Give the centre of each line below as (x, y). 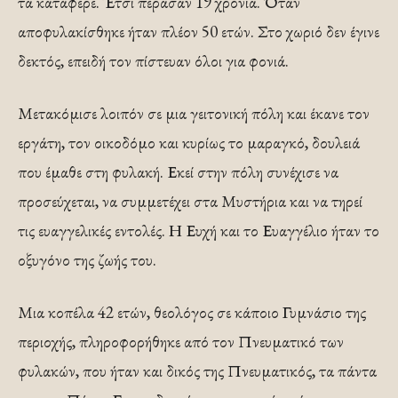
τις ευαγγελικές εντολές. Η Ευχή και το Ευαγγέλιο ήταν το (199, 230)
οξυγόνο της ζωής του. (87, 259)
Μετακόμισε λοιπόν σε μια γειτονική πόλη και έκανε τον (194, 113)
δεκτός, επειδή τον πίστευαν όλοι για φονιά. (153, 60)
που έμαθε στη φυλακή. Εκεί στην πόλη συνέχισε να (178, 171)
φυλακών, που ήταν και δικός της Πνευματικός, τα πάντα (197, 370)
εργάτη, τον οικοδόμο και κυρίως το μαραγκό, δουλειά (189, 142)
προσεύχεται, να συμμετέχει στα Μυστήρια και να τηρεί (190, 201)
